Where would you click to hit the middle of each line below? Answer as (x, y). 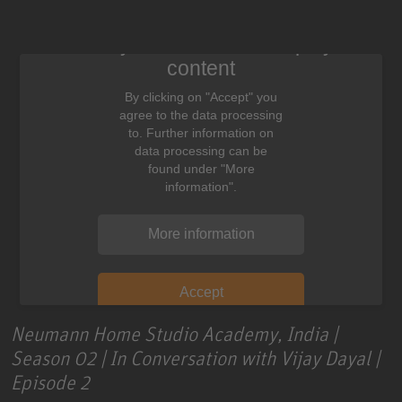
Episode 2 (50, 381)
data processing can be (201, 150)
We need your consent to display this (201, 44)
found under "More (201, 168)
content (201, 68)
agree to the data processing (201, 114)
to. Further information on (201, 132)
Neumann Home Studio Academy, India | (174, 333)
